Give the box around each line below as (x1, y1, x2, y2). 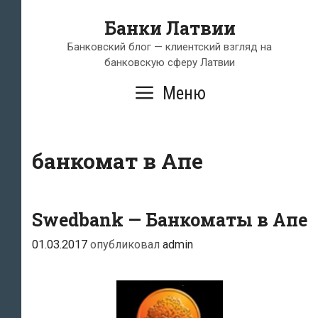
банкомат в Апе (32, 147, 203, 175)
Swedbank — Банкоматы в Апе (32, 208, 307, 231)
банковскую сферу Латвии (104, 56, 235, 69)
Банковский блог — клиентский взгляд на (67, 40, 272, 53)
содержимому (21, 40, 108, 57)
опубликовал (90, 238, 163, 252)
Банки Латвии (104, 16, 236, 40)
